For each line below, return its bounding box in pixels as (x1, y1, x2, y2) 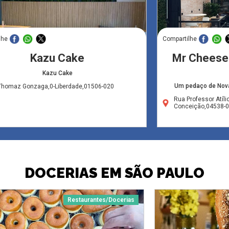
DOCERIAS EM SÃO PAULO (25, 164, 204, 181)
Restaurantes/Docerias (67, 196, 134, 203)
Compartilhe (163, 35, 197, 42)
